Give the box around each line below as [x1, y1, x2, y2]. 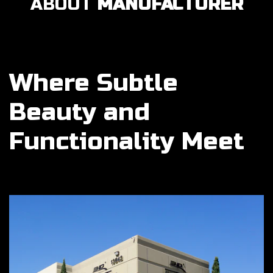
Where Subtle [9, 68, 178, 98]
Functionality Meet [9, 127, 244, 157]
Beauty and [9, 97, 150, 127]
